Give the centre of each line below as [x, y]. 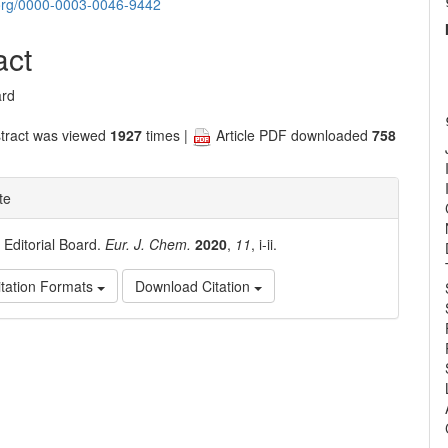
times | [167, 135]
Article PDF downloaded [292, 135]
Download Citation [195, 286]
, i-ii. [264, 244]
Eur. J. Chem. [148, 244]
